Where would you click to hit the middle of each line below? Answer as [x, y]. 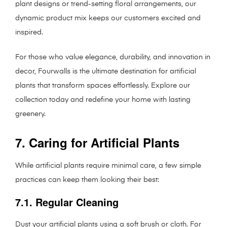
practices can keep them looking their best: [87, 180]
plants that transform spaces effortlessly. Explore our [103, 85]
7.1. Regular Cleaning [67, 202]
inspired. [29, 32]
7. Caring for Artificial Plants [97, 142]
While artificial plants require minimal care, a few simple [108, 165]
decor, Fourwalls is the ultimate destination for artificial [106, 71]
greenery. [30, 114]
